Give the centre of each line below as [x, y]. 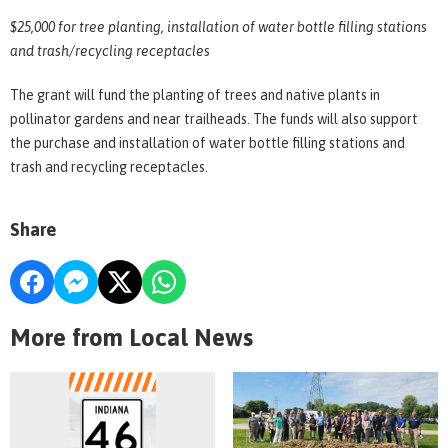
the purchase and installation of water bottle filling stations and [207, 142]
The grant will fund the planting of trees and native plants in [195, 94]
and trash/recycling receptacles [110, 50]
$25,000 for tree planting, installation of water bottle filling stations [218, 26]
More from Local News [131, 337]
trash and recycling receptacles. [109, 166]
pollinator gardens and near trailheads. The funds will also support [214, 118]
